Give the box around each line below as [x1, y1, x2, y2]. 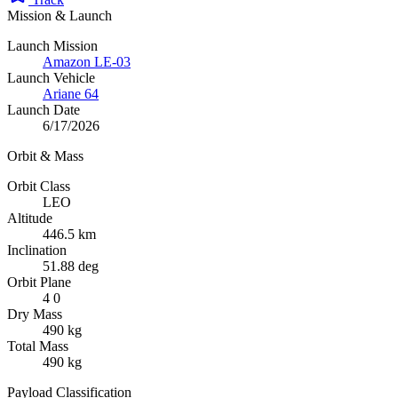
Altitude [7, 210, 52, 226]
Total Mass [7, 338, 68, 354]
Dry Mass [7, 306, 62, 322]
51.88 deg [43, 258, 99, 274]
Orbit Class [7, 178, 70, 194]
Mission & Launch [7, 7, 112, 23]
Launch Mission [7, 37, 98, 53]
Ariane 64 [43, 85, 99, 101]
